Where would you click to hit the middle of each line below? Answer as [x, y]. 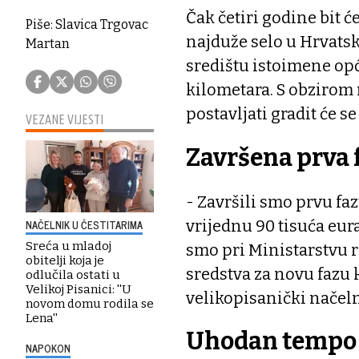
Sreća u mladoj [69, 246]
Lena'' [42, 318]
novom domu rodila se [90, 303]
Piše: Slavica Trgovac [87, 24]
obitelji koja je [65, 260]
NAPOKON [48, 348]
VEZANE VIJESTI [65, 119]
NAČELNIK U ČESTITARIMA [84, 224]
